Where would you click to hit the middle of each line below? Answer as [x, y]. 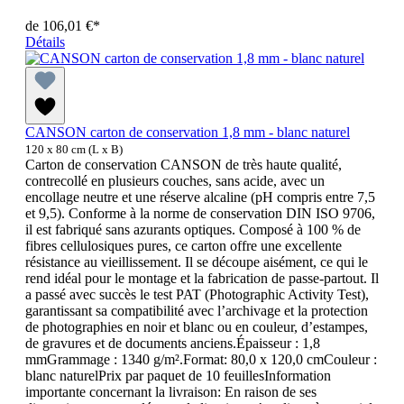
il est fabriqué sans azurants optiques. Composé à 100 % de [193, 230]
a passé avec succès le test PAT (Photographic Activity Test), [197, 295]
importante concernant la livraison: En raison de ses [171, 392]
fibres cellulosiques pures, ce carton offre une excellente [184, 246]
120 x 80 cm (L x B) [74, 150]
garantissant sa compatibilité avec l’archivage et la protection [197, 311]
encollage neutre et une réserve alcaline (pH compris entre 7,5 [200, 197]
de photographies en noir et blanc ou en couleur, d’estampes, [197, 327]
